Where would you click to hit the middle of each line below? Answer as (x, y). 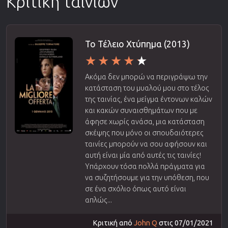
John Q (146, 223)
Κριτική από (113, 223)
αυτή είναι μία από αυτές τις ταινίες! (143, 155)
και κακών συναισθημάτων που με (141, 110)
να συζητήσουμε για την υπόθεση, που (147, 177)
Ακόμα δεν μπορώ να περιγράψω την (146, 77)
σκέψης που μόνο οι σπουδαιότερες (144, 133)
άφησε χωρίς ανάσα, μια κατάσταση (145, 121)
